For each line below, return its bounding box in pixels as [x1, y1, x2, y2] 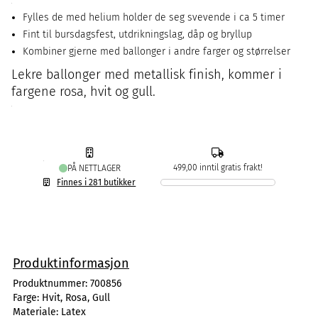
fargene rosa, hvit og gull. [11, 84, 155, 99]
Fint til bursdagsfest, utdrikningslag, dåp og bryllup [23, 28, 252, 40]
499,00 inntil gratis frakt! [172, 163, 263, 172]
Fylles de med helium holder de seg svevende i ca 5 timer [23, 11, 285, 23]
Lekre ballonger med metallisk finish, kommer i [11, 67, 282, 82]
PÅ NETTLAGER [67, 163, 121, 173]
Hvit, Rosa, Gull [42, 292, 110, 304]
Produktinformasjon [13, 256, 129, 271]
